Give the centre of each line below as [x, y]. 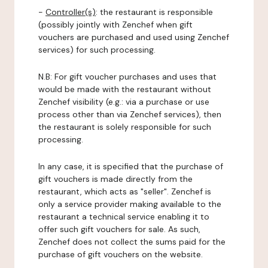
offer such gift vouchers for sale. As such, [119, 229]
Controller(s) [71, 12]
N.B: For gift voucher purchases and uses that [127, 77]
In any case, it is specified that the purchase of [131, 166]
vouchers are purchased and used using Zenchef [134, 37]
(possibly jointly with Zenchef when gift [115, 25]
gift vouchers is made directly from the [115, 179]
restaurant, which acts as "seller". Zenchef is [125, 191]
